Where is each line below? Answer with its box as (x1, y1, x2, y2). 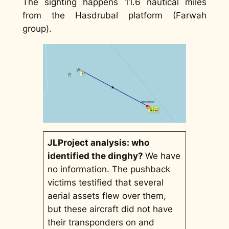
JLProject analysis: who (48, 137, 150, 148)
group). (22, 23, 52, 34)
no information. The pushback (48, 164, 171, 174)
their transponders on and (48, 217, 155, 227)
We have (145, 150, 181, 161)
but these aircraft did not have (48, 203, 173, 214)
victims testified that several (48, 177, 164, 188)
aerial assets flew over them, (48, 190, 167, 201)
